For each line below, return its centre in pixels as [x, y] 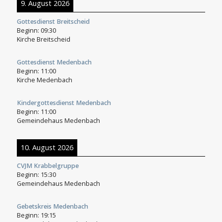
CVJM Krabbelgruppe [48, 166]
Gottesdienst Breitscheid [53, 21]
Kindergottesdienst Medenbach [64, 103]
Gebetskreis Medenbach [52, 206]
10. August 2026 [47, 147]
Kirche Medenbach [44, 80]
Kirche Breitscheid [43, 39]
